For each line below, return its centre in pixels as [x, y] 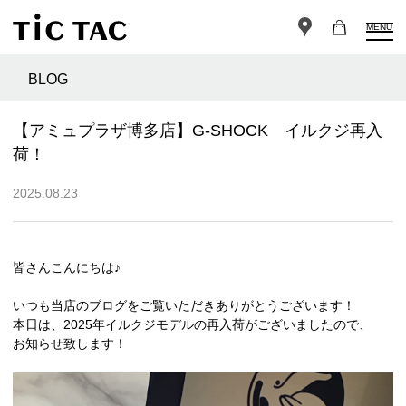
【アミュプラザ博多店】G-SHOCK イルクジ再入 [198, 131]
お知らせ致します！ [70, 344]
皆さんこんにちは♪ [67, 268]
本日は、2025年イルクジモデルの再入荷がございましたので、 [192, 325]
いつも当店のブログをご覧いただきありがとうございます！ [184, 306]
